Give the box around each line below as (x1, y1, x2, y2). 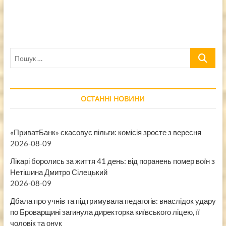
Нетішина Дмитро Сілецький (10, 167, 107, 177)
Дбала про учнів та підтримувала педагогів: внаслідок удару (10, 196, 216, 206)
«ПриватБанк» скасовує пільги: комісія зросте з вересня (10, 128, 201, 137)
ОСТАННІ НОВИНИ (81, 94, 145, 104)
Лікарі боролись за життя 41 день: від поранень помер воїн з (10, 156, 215, 166)
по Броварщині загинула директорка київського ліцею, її (10, 207, 200, 217)
